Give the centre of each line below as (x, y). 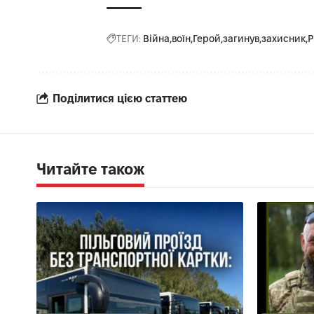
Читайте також (90, 169)
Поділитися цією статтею (120, 98)
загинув (241, 39)
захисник (284, 39)
